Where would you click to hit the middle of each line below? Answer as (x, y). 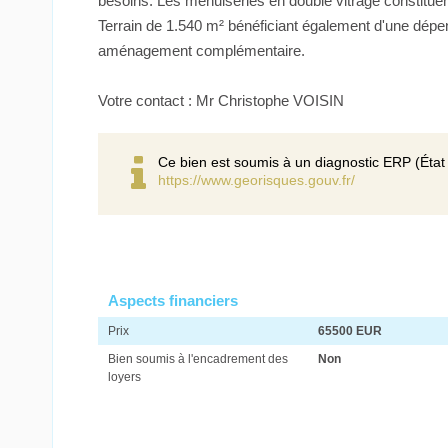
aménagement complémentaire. (201, 50)
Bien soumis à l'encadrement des (198, 358)
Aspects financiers (173, 300)
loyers (124, 376)
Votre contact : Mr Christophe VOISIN (221, 100)
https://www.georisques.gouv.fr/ (256, 179)
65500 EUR (350, 330)
